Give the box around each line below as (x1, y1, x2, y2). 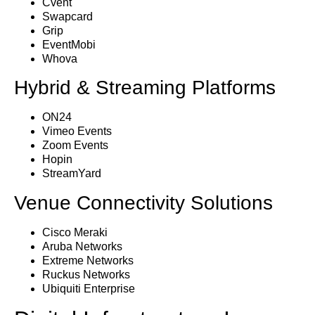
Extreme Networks (42, 254, 134, 266)
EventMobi (42, 39, 96, 51)
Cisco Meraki (42, 226, 108, 238)
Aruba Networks (42, 240, 122, 252)
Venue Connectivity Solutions (14, 191, 273, 214)
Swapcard (42, 11, 93, 23)
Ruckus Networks (42, 268, 130, 281)
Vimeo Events (42, 125, 112, 138)
